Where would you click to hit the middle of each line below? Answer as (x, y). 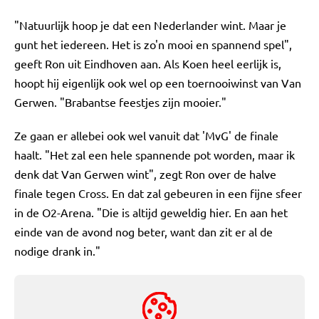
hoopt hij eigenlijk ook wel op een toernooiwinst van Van (158, 83)
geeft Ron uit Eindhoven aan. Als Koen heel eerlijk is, (148, 63)
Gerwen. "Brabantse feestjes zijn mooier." (120, 102)
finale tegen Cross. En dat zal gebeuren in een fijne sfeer (158, 193)
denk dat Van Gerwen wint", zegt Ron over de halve (145, 174)
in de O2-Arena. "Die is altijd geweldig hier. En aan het (151, 212)
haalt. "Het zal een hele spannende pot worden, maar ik (155, 155)
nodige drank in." (57, 251)
